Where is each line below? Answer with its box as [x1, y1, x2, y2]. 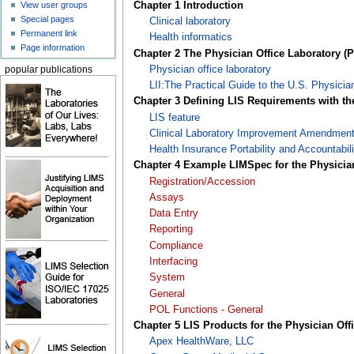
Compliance [149, 239, 203, 251]
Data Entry [149, 208, 198, 220]
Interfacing [149, 255, 198, 267]
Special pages [21, 14, 75, 24]
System [149, 272, 185, 284]
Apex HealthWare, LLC [149, 336, 254, 348]
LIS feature [149, 111, 200, 123]
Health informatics [149, 32, 232, 43]
